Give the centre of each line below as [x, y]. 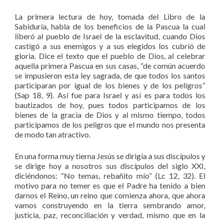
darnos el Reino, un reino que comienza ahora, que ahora [110, 195]
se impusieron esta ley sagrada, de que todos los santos [110, 75]
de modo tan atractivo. [53, 134]
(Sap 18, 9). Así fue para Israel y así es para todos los [110, 95]
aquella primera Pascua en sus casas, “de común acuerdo [110, 65]
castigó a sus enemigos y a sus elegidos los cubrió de [110, 46]
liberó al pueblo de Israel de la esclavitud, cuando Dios [110, 36]
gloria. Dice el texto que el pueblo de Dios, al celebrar [110, 55]
